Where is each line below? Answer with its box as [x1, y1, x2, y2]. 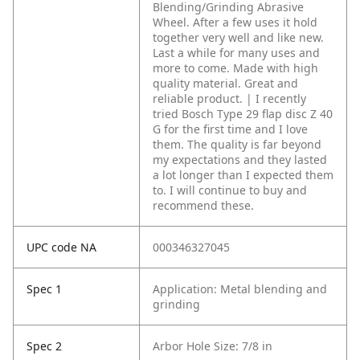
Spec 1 [27, 281, 62, 297]
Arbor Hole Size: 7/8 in [153, 338, 272, 354]
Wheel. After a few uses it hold [153, 14, 317, 31]
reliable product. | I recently [153, 91, 306, 107]
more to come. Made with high [153, 60, 318, 76]
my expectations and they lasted [153, 152, 327, 168]
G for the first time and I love [153, 121, 308, 137]
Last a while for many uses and [153, 45, 320, 61]
